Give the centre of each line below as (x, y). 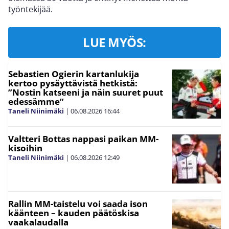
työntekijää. (30, 9)
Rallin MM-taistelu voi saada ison (78, 204)
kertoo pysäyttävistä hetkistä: (73, 83)
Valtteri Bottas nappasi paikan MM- (83, 139)
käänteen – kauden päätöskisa (74, 213)
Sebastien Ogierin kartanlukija (74, 74)
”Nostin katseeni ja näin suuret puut (86, 93)
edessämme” (36, 102)
